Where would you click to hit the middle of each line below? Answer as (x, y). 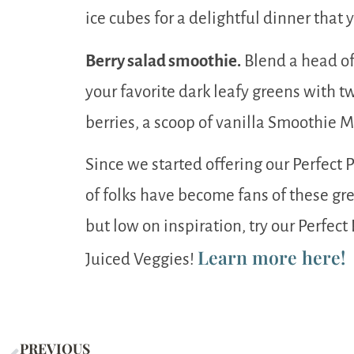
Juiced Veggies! (141, 260)
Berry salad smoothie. (163, 61)
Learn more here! (271, 258)
